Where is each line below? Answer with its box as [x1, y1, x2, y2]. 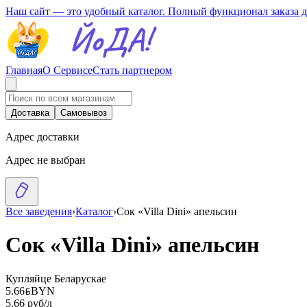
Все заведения [5, 206, 72, 217]
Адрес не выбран [5, 154, 86, 166]
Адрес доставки [5, 131, 79, 143]
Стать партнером [93, 64, 172, 76]
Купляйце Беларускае [5, 272, 106, 284]
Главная [5, 64, 42, 76]
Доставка [11, 108, 49, 118]
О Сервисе [42, 64, 93, 76]
